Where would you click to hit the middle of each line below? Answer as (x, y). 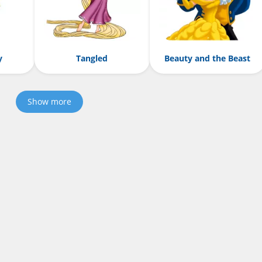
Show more (49, 102)
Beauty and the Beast (208, 58)
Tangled (92, 58)
